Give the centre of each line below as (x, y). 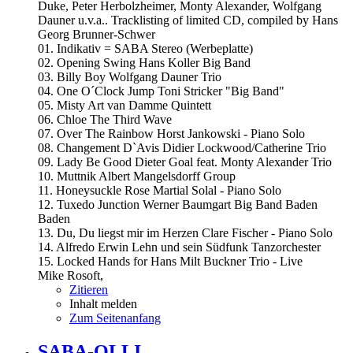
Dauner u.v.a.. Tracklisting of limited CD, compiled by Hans (188, 20)
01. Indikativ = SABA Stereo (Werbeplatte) (145, 49)
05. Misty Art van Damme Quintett (124, 106)
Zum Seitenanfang (115, 318)
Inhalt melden (103, 304)
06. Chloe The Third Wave (105, 120)
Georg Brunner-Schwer (97, 35)
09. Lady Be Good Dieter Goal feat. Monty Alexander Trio (185, 162)
